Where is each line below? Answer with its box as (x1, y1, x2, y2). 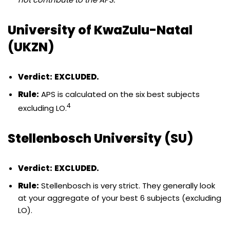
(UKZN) (8, 38, 54, 55)
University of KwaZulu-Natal (8, 21, 193, 39)
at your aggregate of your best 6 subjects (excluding (18, 192, 221, 203)
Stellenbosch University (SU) (8, 129, 193, 147)
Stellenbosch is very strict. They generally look (39, 180, 215, 191)
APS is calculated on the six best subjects (39, 88, 200, 100)
